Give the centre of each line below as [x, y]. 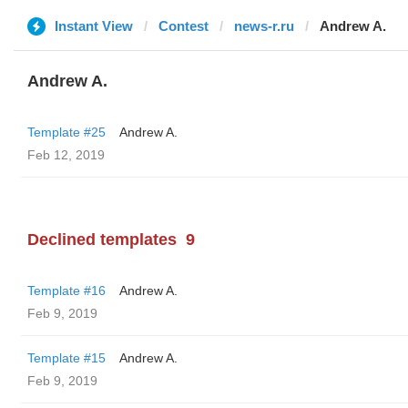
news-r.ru [264, 26]
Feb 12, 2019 [66, 155]
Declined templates [102, 240]
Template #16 [66, 291]
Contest [184, 26]
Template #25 [66, 132]
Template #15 [66, 358]
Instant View [94, 26]
